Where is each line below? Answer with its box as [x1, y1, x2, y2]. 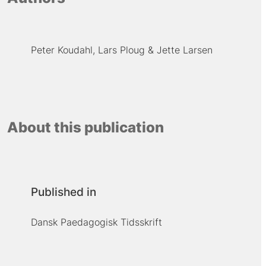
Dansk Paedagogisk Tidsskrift [30, 216, 162, 228]
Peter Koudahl [30, 43, 93, 56]
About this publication [7, 119, 164, 137]
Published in [30, 185, 96, 199]
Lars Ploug [97, 43, 145, 56]
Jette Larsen [156, 43, 213, 56]
